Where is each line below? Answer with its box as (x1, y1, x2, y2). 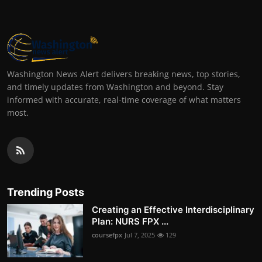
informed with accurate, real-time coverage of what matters (7, 94, 241, 106)
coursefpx (92, 230, 122, 240)
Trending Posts (7, 186, 84, 199)
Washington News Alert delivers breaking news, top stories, (7, 68, 240, 80)
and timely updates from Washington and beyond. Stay (7, 81, 223, 93)
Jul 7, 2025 (125, 230, 155, 240)
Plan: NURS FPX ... (92, 216, 168, 227)
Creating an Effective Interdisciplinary (92, 204, 254, 216)
